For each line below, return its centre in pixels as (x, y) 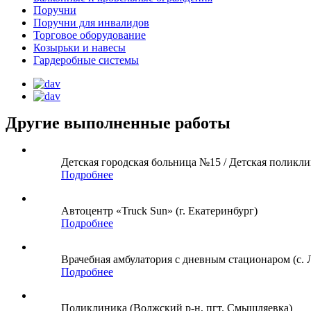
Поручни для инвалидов (91, 22)
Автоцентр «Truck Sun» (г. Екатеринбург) (159, 210)
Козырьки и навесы (79, 47)
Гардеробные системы (86, 60)
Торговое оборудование (90, 35)
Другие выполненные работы (118, 123)
